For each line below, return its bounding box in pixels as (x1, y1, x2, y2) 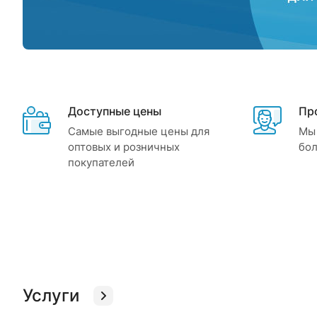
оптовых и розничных (68, 140, 180, 154)
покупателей (68, 156, 134, 169)
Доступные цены (68, 104, 161, 118)
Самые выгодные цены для (68, 125, 209, 138)
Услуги (23, 285, 79, 306)
